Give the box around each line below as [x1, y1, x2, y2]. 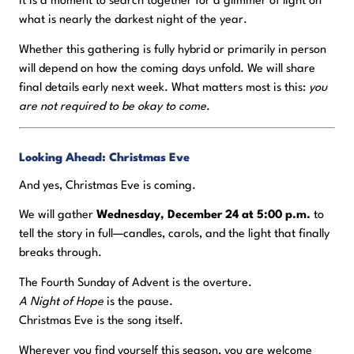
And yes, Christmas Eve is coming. [19, 179, 196, 192]
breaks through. [19, 247, 102, 260]
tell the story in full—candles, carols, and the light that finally [19, 228, 330, 241]
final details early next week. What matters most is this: [19, 81, 309, 94]
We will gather [19, 209, 96, 222]
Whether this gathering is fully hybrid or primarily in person [19, 43, 326, 56]
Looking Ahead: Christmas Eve [19, 153, 190, 165]
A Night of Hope [19, 296, 104, 308]
